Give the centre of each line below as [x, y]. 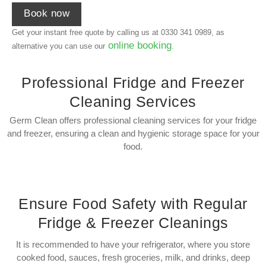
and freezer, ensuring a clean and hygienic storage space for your [133, 134]
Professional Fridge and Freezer [133, 83]
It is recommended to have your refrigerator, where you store [133, 245]
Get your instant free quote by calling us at [86, 32]
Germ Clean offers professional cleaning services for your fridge [133, 121]
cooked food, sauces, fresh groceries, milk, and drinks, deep [133, 258]
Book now [47, 13]
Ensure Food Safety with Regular [133, 204]
